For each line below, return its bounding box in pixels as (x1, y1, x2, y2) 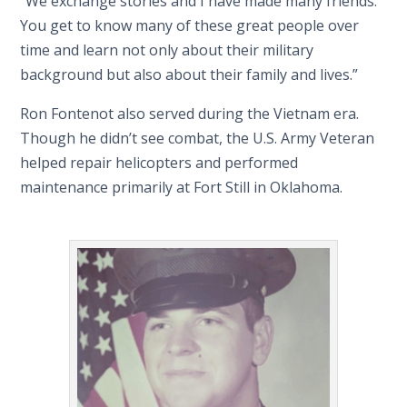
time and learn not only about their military (20, 39, 314, 60)
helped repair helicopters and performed (20, 152, 299, 173)
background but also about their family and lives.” (20, 64, 359, 84)
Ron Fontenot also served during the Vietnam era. (20, 103, 360, 124)
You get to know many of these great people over (20, 15, 360, 35)
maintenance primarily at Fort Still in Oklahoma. (20, 176, 343, 197)
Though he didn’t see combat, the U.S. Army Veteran (20, 127, 375, 148)
